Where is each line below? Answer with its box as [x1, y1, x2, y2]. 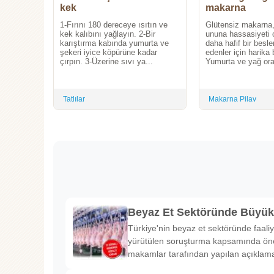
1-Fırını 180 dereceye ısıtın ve [60, 20, 168, 30]
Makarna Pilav [209, 95, 256, 104]
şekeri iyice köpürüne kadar [60, 48, 157, 57]
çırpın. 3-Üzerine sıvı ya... [60, 57, 153, 67]
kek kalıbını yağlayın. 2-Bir [60, 29, 155, 39]
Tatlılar [63, 95, 85, 104]
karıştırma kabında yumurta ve [60, 39, 169, 48]
